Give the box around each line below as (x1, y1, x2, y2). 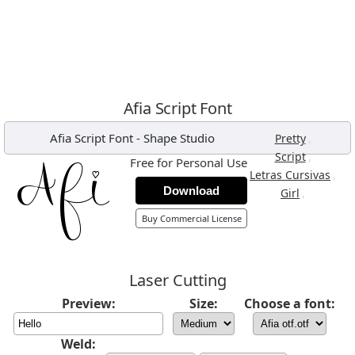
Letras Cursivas (250, 167, 330, 182)
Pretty (274, 131, 306, 146)
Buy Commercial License (141, 212, 242, 224)
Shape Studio (143, 130, 215, 146)
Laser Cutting (128, 269, 227, 291)
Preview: (61, 295, 116, 312)
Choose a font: (244, 295, 335, 312)
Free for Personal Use (130, 155, 247, 170)
